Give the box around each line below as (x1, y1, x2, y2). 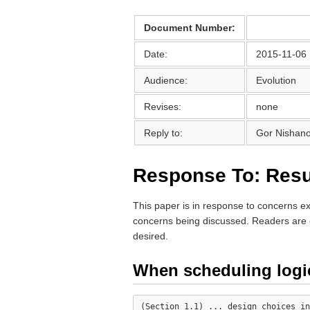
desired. (133, 230, 168, 241)
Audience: (144, 75, 188, 86)
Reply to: (144, 127, 183, 138)
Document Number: (144, 22, 235, 33)
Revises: (144, 101, 181, 112)
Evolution (256, 75, 296, 86)
